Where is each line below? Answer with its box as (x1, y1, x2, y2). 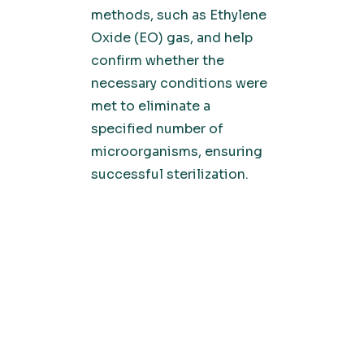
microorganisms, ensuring (91, 143, 262, 160)
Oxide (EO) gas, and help (91, 29, 253, 46)
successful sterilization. (91, 166, 249, 183)
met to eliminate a (91, 97, 210, 115)
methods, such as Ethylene (91, 6, 266, 24)
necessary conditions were (91, 75, 267, 92)
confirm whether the (91, 52, 224, 69)
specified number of (91, 120, 223, 137)
